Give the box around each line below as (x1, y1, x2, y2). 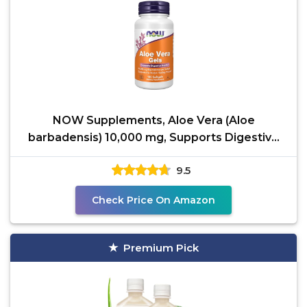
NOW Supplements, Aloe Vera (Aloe (52, 114, 255, 127)
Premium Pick (123, 241, 199, 254)
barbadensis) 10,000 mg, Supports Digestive (28, 131, 279, 144)
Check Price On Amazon (92, 194, 215, 206)
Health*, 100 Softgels (94, 148, 213, 161)
